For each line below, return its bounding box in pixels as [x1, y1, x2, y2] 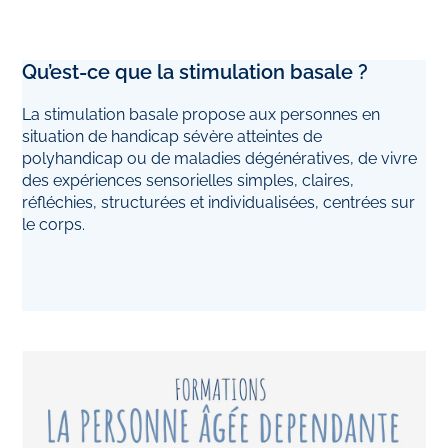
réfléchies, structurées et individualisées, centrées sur [22, 193, 416, 212]
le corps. [22, 215, 86, 234]
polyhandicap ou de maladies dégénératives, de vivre [22, 149, 418, 168]
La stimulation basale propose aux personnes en [22, 105, 381, 124]
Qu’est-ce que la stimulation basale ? [22, 60, 369, 84]
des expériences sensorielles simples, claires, [22, 171, 355, 190]
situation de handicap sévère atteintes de [22, 127, 323, 146]
